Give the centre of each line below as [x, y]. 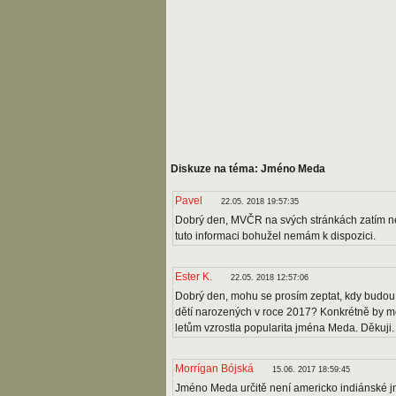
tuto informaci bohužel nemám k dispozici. [275, 236]
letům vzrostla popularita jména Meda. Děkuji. [285, 328]
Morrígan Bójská [214, 369]
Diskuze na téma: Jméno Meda [248, 169]
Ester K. [194, 277]
